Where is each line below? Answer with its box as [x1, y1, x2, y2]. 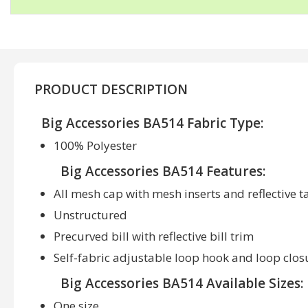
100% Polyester [54, 137, 137, 153]
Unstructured [54, 207, 127, 223]
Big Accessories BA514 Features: [60, 162, 265, 180]
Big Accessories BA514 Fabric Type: [41, 114, 263, 132]
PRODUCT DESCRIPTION [34, 80, 188, 98]
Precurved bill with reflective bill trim [54, 228, 254, 244]
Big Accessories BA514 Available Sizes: [60, 274, 303, 292]
